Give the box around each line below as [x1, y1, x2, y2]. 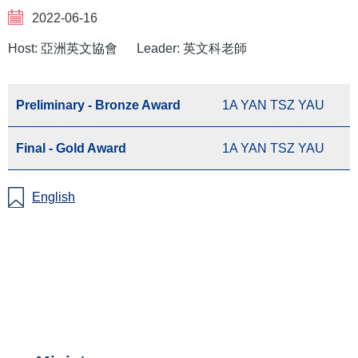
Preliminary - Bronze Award [16, 97, 181, 112]
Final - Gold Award [16, 141, 126, 155]
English [32, 189, 75, 204]
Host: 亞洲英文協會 [8, 41, 117, 55]
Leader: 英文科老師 [137, 41, 247, 55]
